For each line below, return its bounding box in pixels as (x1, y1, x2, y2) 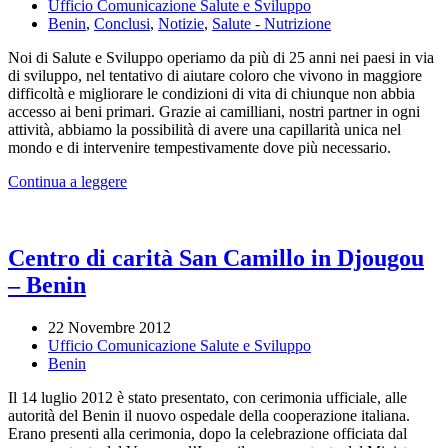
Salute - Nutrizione (212, 15, 331, 33)
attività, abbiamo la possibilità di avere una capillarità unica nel (8, 121, 401, 139)
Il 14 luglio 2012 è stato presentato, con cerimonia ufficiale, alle (8, 389, 407, 407)
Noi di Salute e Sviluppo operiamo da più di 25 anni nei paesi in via (8, 49, 434, 67)
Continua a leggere (8, 173, 127, 191)
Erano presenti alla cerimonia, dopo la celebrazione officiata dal (8, 425, 407, 443)
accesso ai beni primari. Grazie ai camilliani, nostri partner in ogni (8, 103, 420, 121)
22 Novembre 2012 (48, 319, 171, 337)
